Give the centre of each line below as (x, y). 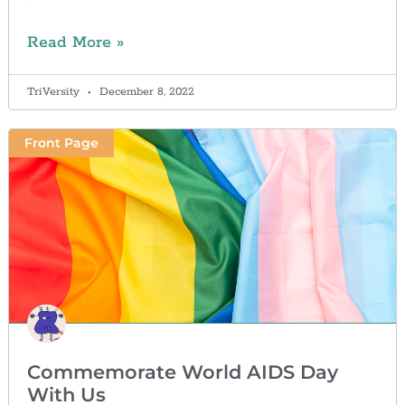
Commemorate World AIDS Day (182, 372)
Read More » (75, 42)
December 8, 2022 (145, 91)
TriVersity (55, 91)
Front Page (61, 143)
